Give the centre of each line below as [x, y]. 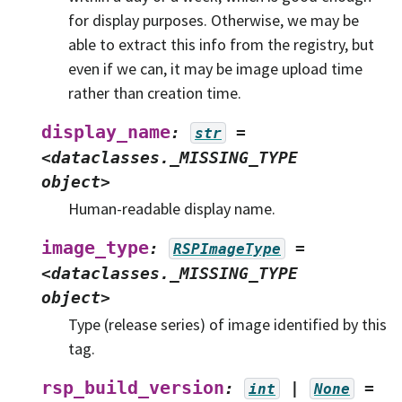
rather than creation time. [155, 92]
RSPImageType [227, 249]
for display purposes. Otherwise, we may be [214, 20]
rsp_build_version [133, 388]
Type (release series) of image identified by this [227, 324]
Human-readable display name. [172, 208]
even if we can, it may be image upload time [215, 68]
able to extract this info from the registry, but [221, 44]
